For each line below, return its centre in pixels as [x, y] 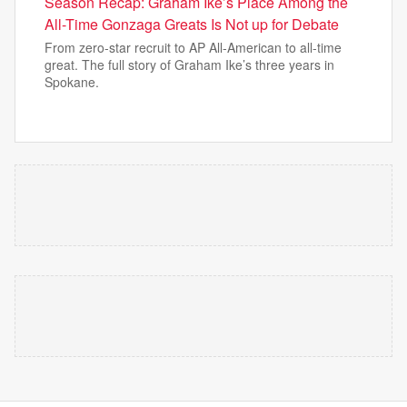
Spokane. [72, 82]
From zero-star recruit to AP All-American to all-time [193, 47]
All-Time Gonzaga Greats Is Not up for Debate [192, 24]
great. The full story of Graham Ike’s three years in [189, 65]
